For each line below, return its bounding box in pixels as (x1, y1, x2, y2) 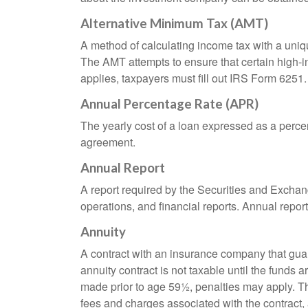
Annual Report (80, 160, 165, 176)
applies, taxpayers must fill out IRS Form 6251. (80, 70, 307, 87)
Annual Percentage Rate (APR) (80, 96, 258, 112)
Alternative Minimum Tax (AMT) (80, 16, 268, 32)
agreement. (80, 134, 135, 151)
